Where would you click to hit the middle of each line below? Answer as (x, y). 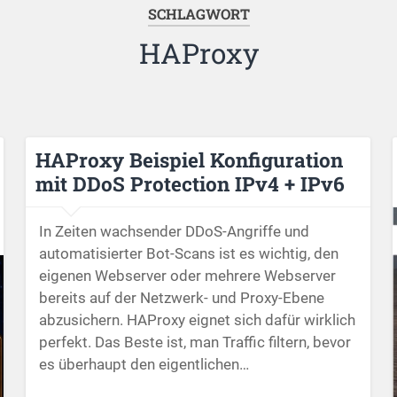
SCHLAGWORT (198, 13)
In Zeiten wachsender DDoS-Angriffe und (175, 232)
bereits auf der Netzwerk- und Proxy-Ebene (182, 298)
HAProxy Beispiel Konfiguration (190, 159)
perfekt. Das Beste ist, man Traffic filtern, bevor (195, 343)
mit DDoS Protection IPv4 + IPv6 (191, 183)
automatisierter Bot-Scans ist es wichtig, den (189, 254)
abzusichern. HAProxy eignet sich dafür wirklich (198, 320)
